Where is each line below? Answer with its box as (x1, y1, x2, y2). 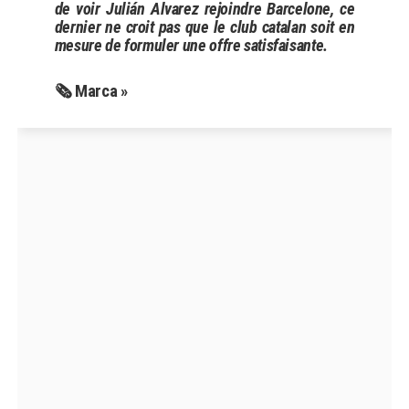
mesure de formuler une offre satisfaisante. (54, 36, 328, 56)
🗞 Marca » (54, 81, 128, 101)
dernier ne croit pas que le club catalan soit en (54, 17, 355, 37)
